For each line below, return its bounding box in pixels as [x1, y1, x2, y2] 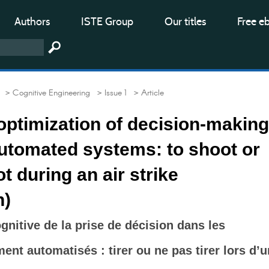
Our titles [165, 15, 206, 28]
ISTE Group [81, 15, 133, 28]
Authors [14, 15, 50, 28]
